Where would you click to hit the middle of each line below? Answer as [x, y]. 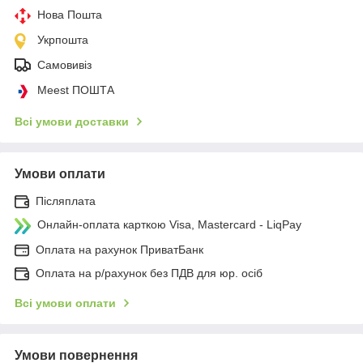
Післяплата [66, 201]
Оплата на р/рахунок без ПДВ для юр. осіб [149, 273]
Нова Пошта [70, 14]
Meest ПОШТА [76, 90]
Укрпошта [63, 39]
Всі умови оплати [65, 303]
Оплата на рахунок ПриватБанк [120, 249]
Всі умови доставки [72, 121]
